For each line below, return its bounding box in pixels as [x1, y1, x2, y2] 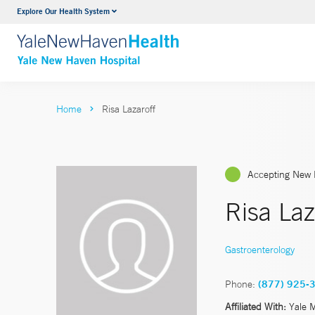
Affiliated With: [225, 300, 286, 313]
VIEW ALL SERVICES [104, 33, 210, 48]
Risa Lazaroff [102, 103, 155, 115]
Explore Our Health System [17, 6, 110, 16]
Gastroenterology [225, 243, 295, 256]
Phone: [225, 277, 255, 290]
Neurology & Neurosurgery [104, 6, 230, 20]
